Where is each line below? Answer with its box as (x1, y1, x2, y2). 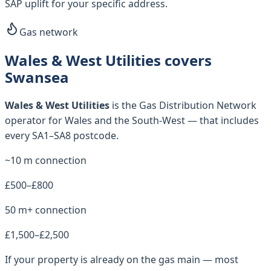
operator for (5, 114, 62, 128)
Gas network (19, 25, 78, 39)
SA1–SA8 (32, 129, 71, 143)
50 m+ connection (5, 203, 87, 217)
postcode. (71, 129, 119, 143)
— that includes (185, 114, 259, 128)
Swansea (5, 67, 69, 88)
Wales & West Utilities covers (5, 50, 212, 71)
